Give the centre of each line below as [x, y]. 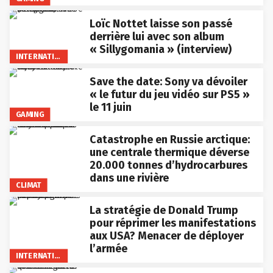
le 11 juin [110, 108]
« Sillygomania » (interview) [160, 50]
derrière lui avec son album [157, 37]
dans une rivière [129, 178]
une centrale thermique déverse [169, 153]
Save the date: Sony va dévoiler [168, 82]
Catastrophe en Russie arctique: [169, 140]
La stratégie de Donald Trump [164, 211]
